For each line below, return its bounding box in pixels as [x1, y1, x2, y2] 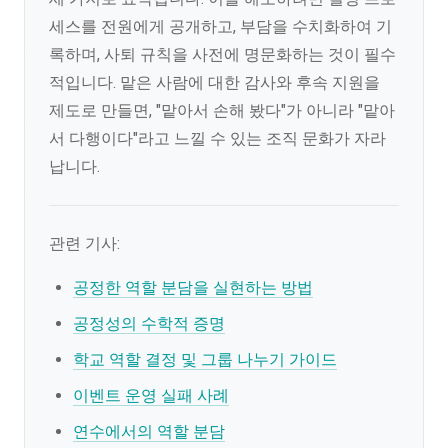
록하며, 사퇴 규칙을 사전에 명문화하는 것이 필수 [49, 45, 396, 64]
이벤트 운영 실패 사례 [73, 386, 229, 405]
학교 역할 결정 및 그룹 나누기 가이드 [73, 350, 337, 369]
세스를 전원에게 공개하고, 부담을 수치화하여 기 [49, 17, 392, 36]
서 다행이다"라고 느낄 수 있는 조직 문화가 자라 [49, 129, 386, 148]
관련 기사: [49, 234, 120, 253]
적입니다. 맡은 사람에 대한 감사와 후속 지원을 [49, 73, 380, 92]
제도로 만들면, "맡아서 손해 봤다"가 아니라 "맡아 [49, 101, 395, 120]
